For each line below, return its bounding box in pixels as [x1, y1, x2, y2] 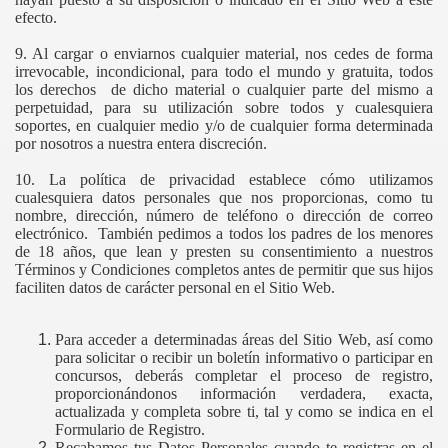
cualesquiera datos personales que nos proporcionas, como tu [15, 189, 433, 206]
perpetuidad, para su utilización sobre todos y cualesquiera [15, 99, 433, 116]
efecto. [15, 9, 57, 26]
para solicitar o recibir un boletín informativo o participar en [55, 349, 433, 366]
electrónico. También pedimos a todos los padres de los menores [15, 225, 433, 242]
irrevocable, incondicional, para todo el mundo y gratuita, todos [15, 63, 433, 80]
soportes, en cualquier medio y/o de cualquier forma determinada [15, 117, 433, 134]
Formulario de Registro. [55, 421, 205, 438]
